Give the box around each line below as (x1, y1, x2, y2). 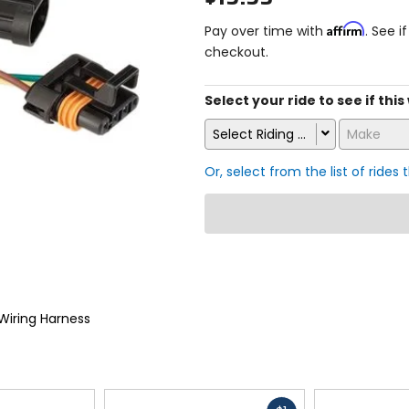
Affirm (327, 20, 365, 37)
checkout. (204, 42, 268, 61)
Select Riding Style (213, 125, 329, 144)
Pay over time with (204, 21, 327, 40)
